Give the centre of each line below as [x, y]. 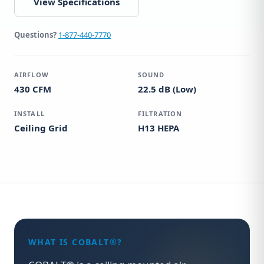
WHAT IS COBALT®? [75, 242]
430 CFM [33, 89]
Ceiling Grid [41, 128]
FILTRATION [160, 113]
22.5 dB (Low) [167, 89]
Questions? [35, 35]
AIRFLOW [32, 75]
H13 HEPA [159, 128]
